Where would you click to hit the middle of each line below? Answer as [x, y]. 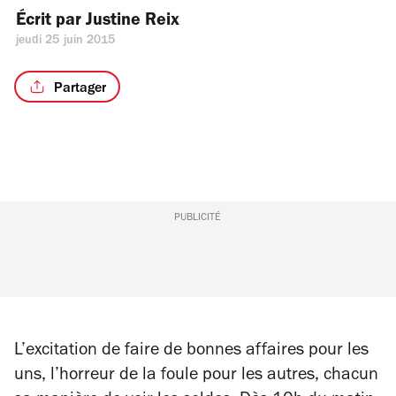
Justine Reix [133, 22]
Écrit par [51, 22]
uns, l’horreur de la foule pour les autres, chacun [196, 377]
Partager [80, 89]
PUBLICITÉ [198, 218]
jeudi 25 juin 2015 [66, 42]
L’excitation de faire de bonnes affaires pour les [191, 352]
